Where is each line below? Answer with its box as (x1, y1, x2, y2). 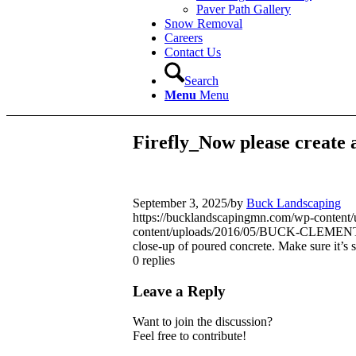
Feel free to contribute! (133, 329, 246, 343)
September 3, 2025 (133, 195, 227, 210)
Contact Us (164, 45, 221, 59)
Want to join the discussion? (133, 315, 273, 329)
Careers (164, 31, 203, 44)
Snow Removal (164, 17, 242, 30)
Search (184, 74, 219, 87)
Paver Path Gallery (196, 2, 291, 16)
